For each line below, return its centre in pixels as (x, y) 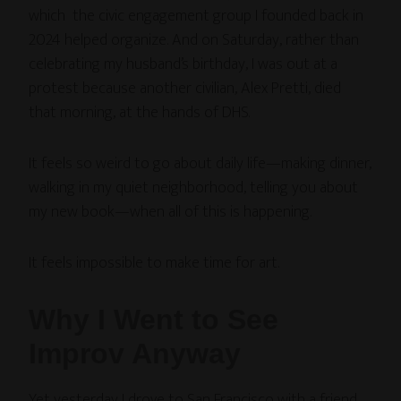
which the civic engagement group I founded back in (196, 16)
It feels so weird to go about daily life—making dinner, (200, 163)
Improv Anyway (135, 353)
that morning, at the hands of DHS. (140, 112)
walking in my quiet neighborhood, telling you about (194, 188)
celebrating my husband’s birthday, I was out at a (183, 64)
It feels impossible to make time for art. (154, 263)
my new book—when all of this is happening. (171, 212)
